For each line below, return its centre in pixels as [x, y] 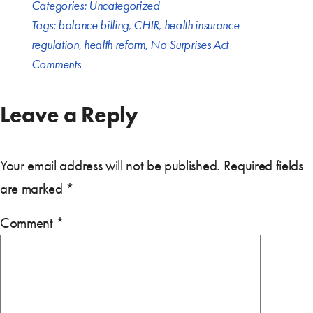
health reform [114, 44]
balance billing [93, 25]
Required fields [263, 165]
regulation [55, 44]
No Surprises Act [190, 44]
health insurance [202, 25]
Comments [56, 64]
